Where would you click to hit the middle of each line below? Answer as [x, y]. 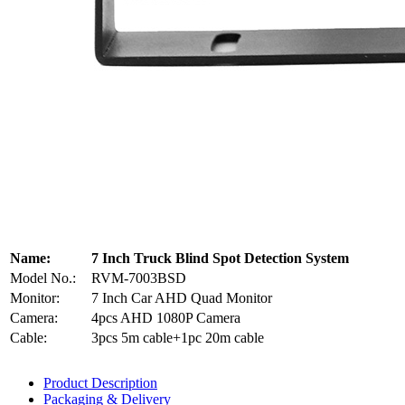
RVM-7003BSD [139, 278]
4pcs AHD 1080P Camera [166, 317]
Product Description [100, 382]
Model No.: [43, 278]
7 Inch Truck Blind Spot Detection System [220, 258]
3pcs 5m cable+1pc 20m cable [178, 337]
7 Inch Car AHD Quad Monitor [182, 297]
